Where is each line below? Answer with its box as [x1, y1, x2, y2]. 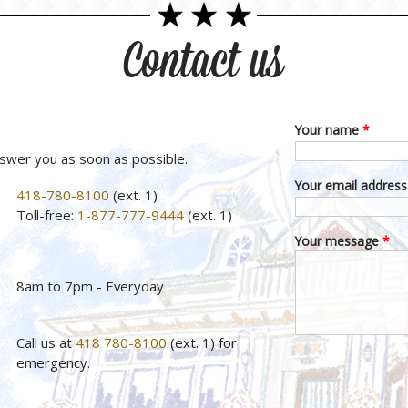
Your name [295, 121, 362, 139]
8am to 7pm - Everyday [16, 277, 164, 296]
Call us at [16, 333, 76, 352]
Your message [295, 232, 382, 250]
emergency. [16, 353, 90, 372]
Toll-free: [16, 206, 77, 225]
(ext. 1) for [167, 333, 237, 352]
